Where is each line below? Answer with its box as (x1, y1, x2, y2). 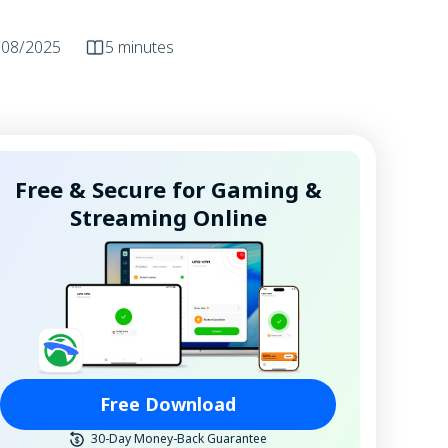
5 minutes (105, 36, 174, 58)
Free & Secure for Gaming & (14, 174, 322, 204)
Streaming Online (69, 202, 267, 232)
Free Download (100, 391, 236, 416)
